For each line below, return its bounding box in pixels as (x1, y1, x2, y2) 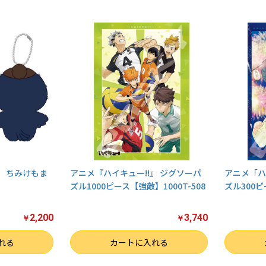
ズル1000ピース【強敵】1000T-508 (70, 180, 206, 192)
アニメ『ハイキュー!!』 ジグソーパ (70, 167, 202, 179)
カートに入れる (110, 236, 169, 249)
